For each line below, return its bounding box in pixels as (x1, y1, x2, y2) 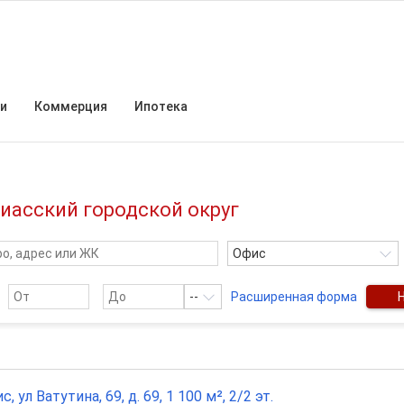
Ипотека (134, 99, 188, 114)
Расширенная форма (231, 289, 357, 304)
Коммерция (34, 99, 107, 114)
